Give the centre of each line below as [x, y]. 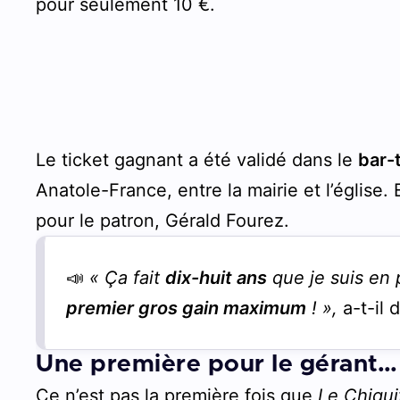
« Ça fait [128, 277]
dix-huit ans [217, 277]
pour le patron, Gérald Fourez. [163, 220]
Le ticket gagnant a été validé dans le [197, 159]
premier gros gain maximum [187, 308]
